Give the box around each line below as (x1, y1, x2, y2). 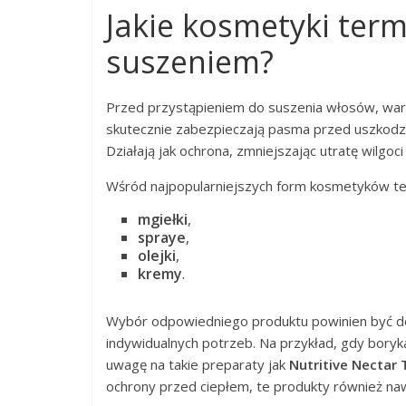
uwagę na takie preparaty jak (106, 355, 289, 373)
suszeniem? (106, 41, 274, 82)
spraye (138, 227, 186, 247)
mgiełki (138, 209, 188, 229)
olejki (138, 246, 176, 266)
